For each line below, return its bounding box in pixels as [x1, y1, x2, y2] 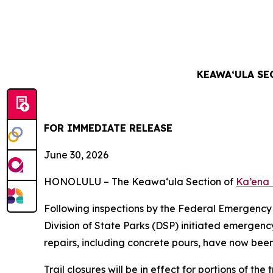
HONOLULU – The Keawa [44, 175, 166, 188]
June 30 [44, 149, 81, 161]
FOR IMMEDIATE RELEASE [44, 122, 172, 135]
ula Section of [168, 175, 236, 188]
